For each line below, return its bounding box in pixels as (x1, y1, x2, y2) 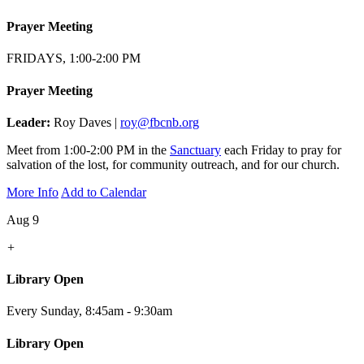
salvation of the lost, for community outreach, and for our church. (6, 157, 340, 171)
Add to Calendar (61, 184, 146, 199)
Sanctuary (170, 142, 221, 157)
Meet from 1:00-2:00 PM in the (6, 142, 170, 157)
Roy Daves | (50, 115, 120, 129)
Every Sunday (6, 304, 79, 318)
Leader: (6, 115, 50, 129)
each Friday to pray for (221, 142, 341, 157)
